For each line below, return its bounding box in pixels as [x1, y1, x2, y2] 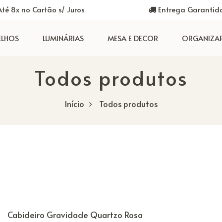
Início [64, 98, 84, 109]
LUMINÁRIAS [42, 32, 84, 43]
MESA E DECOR [107, 32, 158, 43]
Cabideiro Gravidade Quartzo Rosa [7, 209, 143, 221]
